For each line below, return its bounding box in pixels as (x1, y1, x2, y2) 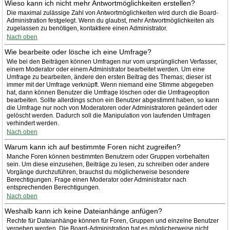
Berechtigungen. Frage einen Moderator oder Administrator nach (7, 176, 186, 183)
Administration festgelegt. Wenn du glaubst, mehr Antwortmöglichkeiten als (7, 17, 214, 24)
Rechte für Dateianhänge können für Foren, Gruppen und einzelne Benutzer (7, 217, 219, 224)
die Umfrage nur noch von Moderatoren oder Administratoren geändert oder (7, 104, 217, 111)
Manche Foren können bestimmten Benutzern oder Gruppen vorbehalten (7, 153, 209, 160)
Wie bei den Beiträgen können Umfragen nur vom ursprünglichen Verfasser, (7, 58, 217, 65)
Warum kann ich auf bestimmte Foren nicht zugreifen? (5, 143, 181, 151)
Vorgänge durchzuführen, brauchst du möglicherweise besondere (7, 168, 189, 176)
